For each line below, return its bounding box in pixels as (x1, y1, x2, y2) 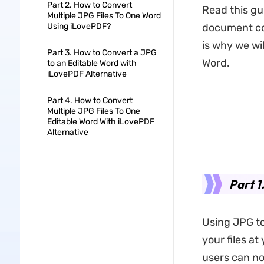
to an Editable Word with (47, 58, 137, 68)
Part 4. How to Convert (47, 95, 133, 105)
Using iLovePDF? (47, 21, 111, 31)
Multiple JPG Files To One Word (47, 11, 161, 21)
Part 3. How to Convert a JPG (47, 48, 157, 58)
